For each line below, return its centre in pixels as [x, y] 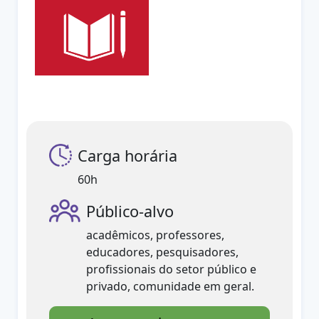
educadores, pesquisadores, [163, 252]
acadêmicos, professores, [156, 235]
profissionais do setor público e [172, 269]
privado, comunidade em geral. [171, 286]
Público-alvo [130, 211]
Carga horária [128, 156]
